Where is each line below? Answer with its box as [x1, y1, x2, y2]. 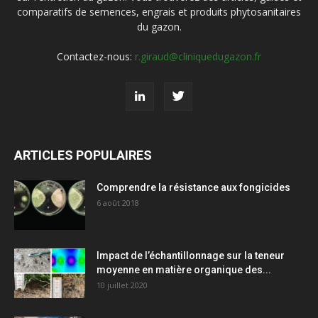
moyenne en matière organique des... [97, 264, 271, 275]
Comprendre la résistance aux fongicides [97, 182, 290, 193]
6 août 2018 [97, 197, 139, 208]
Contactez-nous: [57, 50, 135, 63]
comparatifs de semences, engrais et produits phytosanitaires [17, 5, 301, 18]
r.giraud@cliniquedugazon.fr [135, 50, 261, 63]
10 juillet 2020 [97, 280, 148, 290]
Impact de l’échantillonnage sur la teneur [97, 250, 285, 261]
